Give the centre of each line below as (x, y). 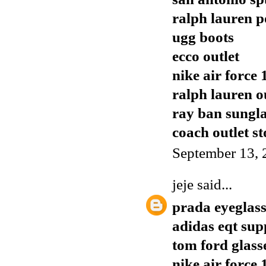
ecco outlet (206, 56)
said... (213, 184)
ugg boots (203, 37)
